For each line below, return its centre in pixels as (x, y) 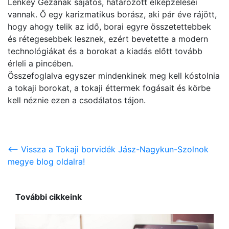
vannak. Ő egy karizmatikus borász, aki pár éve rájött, (112, 14)
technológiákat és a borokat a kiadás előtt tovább (105, 51)
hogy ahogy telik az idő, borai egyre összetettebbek (109, 27)
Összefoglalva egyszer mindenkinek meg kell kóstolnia (114, 76)
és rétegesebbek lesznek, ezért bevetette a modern (108, 39)
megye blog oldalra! (46, 162)
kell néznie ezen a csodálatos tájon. (77, 100)
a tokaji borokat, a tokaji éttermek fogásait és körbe (109, 88)
